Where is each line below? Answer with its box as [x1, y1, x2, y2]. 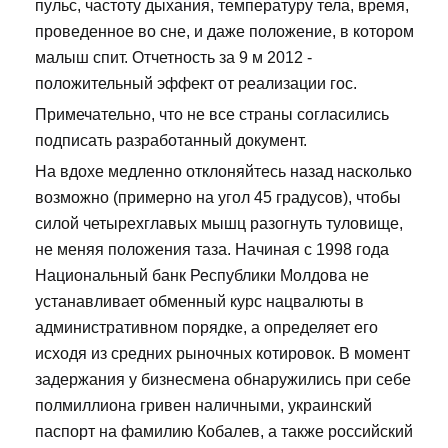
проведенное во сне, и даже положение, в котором [35, 23, 414, 41]
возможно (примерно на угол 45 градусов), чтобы [35, 189, 401, 207]
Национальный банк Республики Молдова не [35, 267, 369, 285]
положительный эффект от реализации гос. [35, 75, 357, 93]
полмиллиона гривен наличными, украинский [35, 397, 372, 415]
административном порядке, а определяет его [35, 319, 378, 337]
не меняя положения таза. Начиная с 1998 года [35, 241, 389, 259]
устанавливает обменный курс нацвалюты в [35, 293, 364, 311]
